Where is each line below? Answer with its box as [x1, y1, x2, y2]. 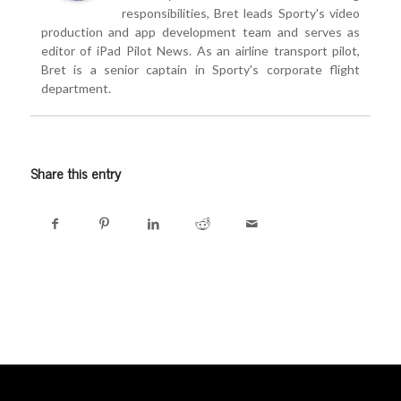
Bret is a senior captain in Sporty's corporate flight [40, 62, 361, 78]
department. [40, 81, 111, 97]
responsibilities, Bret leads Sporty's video [121, 5, 361, 21]
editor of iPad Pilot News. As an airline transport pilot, [40, 43, 361, 59]
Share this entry [30, 161, 121, 185]
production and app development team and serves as [40, 24, 361, 40]
